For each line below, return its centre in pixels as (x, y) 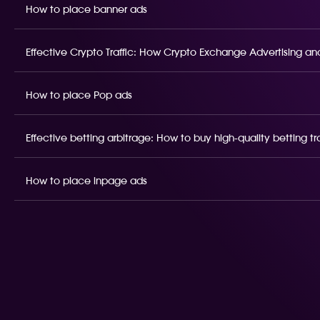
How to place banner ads (86, 10)
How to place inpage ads (86, 181)
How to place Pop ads (79, 96)
